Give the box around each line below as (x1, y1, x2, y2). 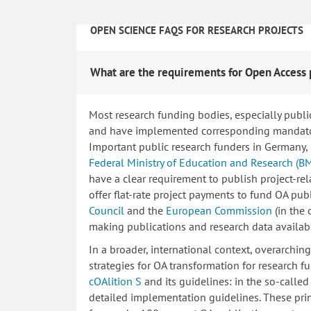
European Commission (165, 203, 272, 217)
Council (88, 203, 124, 217)
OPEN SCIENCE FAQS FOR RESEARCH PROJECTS (90, 24, 303, 37)
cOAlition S (88, 274, 142, 288)
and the (124, 203, 166, 217)
